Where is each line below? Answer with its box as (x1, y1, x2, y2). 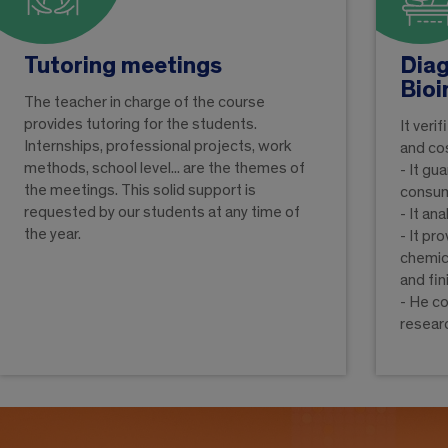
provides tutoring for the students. (23, 116, 257, 133)
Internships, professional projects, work (23, 138, 292, 155)
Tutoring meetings (23, 54, 222, 79)
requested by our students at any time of (23, 204, 300, 221)
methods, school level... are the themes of (23, 160, 305, 177)
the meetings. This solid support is (23, 182, 256, 199)
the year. (23, 226, 81, 243)
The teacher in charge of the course (23, 94, 265, 111)
